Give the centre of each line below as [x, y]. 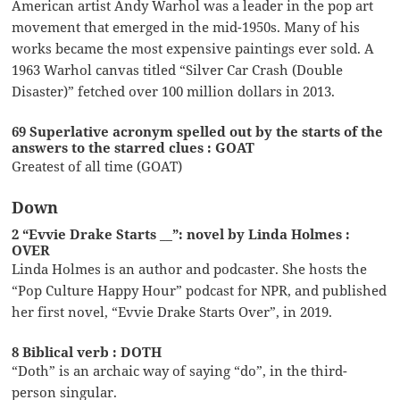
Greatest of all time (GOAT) [97, 166]
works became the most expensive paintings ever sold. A [193, 48]
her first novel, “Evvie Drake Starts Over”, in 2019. [172, 311]
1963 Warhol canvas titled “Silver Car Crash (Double [178, 69]
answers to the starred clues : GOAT [133, 147]
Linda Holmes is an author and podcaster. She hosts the [190, 268]
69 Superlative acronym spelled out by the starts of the [198, 131]
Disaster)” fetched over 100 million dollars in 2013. [174, 91]
